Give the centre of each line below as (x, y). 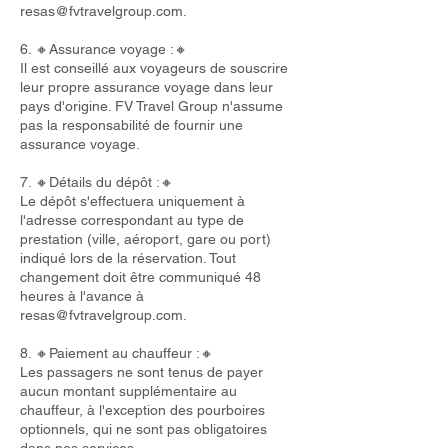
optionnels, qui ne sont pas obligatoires (143, 429)
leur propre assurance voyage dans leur (146, 87)
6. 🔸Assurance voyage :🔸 (104, 49)
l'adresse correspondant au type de (132, 220)
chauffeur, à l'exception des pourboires (142, 410)
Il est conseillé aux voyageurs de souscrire (154, 68)
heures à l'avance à (82, 296)
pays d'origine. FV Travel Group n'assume (151, 106)
